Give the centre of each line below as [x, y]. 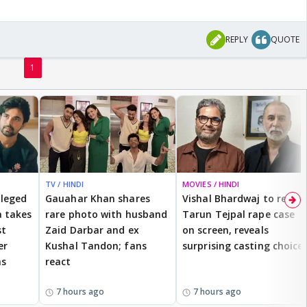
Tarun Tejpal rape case [239, 214]
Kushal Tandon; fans [96, 245]
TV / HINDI [64, 184]
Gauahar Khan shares [98, 198]
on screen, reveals [225, 230]
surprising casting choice [243, 245]
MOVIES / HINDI [211, 184]
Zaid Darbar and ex [92, 230]
